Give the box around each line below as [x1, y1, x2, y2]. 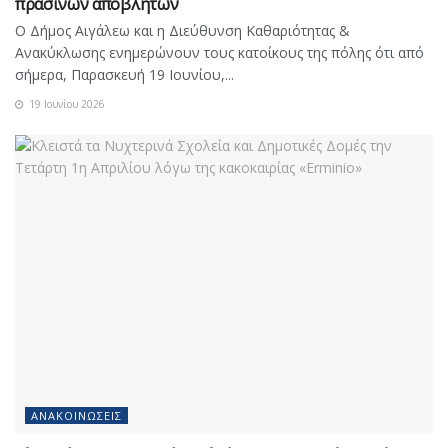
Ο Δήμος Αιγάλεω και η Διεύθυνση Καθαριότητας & [15, 21, 350, 41]
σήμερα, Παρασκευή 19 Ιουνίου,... [15, 65, 234, 85]
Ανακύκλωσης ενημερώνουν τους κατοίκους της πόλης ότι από [15, 43, 424, 63]
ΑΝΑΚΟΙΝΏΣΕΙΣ [31, 408, 122, 424]
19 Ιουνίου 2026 [26, 97, 105, 112]
